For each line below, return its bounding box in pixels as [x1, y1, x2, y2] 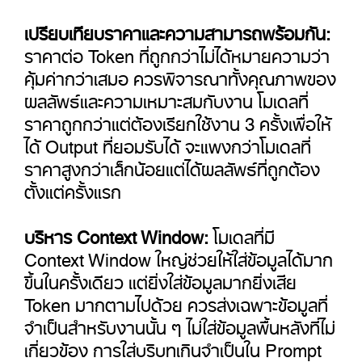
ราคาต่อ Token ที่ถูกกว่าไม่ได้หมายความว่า [24, 36, 330, 68]
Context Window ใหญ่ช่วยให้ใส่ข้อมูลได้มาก [24, 239, 333, 271]
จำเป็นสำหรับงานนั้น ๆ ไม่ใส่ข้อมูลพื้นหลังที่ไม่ [24, 307, 335, 339]
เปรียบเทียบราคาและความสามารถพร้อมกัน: [24, 13, 330, 45]
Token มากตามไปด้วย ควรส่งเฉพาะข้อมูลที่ [24, 284, 328, 317]
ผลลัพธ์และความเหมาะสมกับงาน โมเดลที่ [24, 81, 309, 113]
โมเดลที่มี [208, 217, 275, 249]
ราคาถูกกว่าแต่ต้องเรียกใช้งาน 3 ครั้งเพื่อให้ [24, 103, 331, 136]
